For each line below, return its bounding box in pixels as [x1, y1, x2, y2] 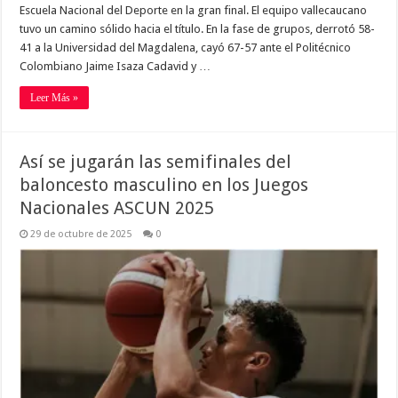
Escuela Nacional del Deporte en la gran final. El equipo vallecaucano [20, 3, 368, 17]
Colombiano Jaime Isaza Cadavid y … [20, 59, 211, 73]
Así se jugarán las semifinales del [20, 150, 292, 172]
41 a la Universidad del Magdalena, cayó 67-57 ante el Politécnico [20, 40, 352, 54]
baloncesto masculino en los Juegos [20, 173, 309, 195]
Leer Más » [30, 91, 79, 104]
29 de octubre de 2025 [30, 227, 132, 240]
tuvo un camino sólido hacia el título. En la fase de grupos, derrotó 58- [20, 21, 376, 36]
